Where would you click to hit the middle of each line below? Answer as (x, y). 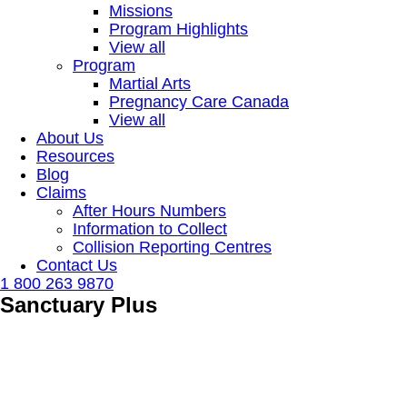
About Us (70, 138)
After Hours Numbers (149, 211)
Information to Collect (150, 229)
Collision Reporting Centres (172, 247)
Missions (141, 11)
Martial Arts (150, 84)
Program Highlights (179, 29)
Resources (75, 156)
